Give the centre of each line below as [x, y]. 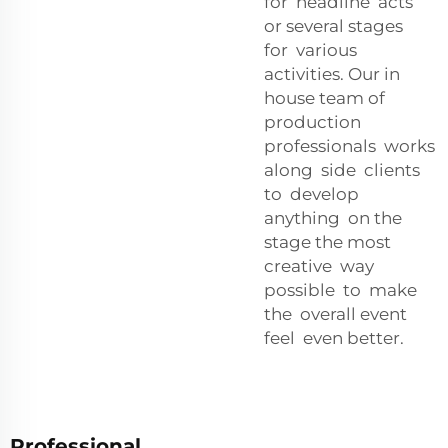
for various [312, 49]
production [312, 121]
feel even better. [334, 337]
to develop [311, 193]
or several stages [335, 25]
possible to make [340, 289]
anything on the [333, 217]
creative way [321, 265]
